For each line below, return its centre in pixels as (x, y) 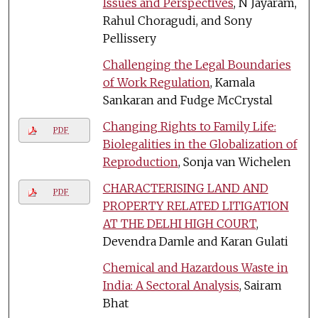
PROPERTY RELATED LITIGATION (196, 205)
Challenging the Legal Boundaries (197, 64)
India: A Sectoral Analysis (171, 285)
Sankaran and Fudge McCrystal (187, 100)
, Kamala (232, 82)
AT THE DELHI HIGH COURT (179, 223)
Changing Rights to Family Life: (189, 126)
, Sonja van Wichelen (234, 161)
